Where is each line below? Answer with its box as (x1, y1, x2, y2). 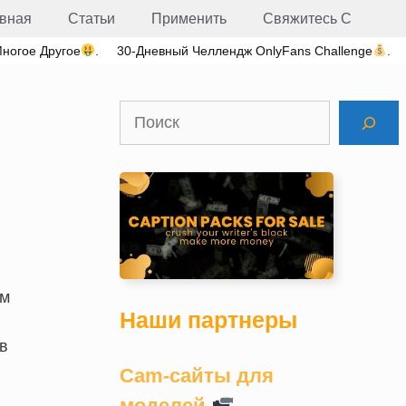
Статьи (68, 11, 115, 26)
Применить (151, 11, 227, 26)
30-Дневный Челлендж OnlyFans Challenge (117, 43, 373, 58)
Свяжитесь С (263, 11, 352, 26)
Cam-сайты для (120, 364, 274, 387)
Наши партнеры (120, 307, 297, 333)
